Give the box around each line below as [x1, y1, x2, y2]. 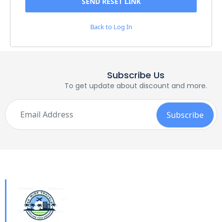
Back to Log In [90, 22, 132, 31]
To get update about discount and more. [64, 81, 208, 91]
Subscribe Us [107, 69, 165, 81]
